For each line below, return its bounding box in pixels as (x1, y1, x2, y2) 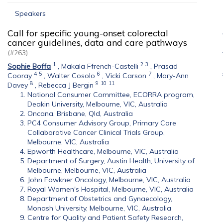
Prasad (154, 62, 178, 71)
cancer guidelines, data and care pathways (7, 37, 187, 48)
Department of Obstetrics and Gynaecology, (27, 194, 172, 203)
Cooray (7, 71, 32, 80)
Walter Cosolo (47, 71, 95, 80)
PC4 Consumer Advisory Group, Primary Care (27, 118, 176, 127)
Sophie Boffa (7, 62, 51, 71)
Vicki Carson (106, 71, 146, 80)
